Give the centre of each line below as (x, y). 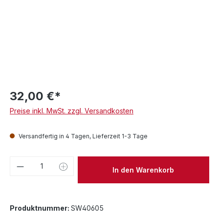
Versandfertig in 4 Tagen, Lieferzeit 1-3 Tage (82, 136)
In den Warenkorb (143, 170)
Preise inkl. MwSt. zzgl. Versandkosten (72, 111)
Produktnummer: (40, 208)
